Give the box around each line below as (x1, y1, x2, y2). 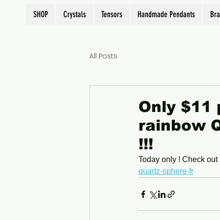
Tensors (101, 9, 122, 19)
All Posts (89, 51, 117, 61)
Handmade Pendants (137, 9, 195, 19)
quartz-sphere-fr (138, 167, 193, 176)
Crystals (63, 9, 86, 19)
